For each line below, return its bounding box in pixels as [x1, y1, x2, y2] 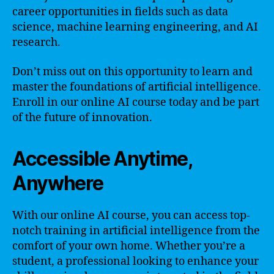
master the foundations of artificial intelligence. [12, 80, 261, 94]
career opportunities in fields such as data [12, 5, 228, 19]
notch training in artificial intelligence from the [12, 223, 260, 238]
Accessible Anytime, [12, 146, 193, 171]
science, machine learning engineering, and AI [12, 20, 258, 34]
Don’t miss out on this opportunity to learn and [12, 64, 253, 79]
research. [12, 35, 61, 50]
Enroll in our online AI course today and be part [12, 95, 259, 109]
